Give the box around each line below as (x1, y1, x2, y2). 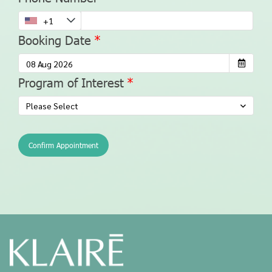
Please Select (26, 100, 78, 111)
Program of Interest (18, 74, 124, 90)
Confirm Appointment (29, 140, 98, 150)
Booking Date (18, 32, 91, 47)
